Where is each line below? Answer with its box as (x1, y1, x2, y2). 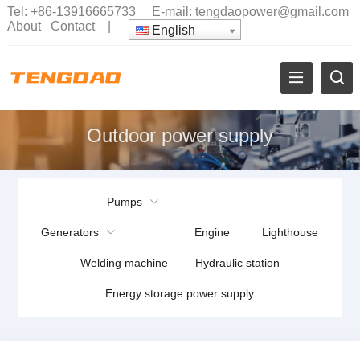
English (148, 23, 195, 37)
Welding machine (80, 256, 168, 269)
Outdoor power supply (86, 125, 273, 147)
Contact (50, 19, 95, 33)
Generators (41, 225, 100, 239)
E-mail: (135, 5, 195, 18)
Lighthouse (262, 225, 319, 239)
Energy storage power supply (105, 286, 255, 300)
